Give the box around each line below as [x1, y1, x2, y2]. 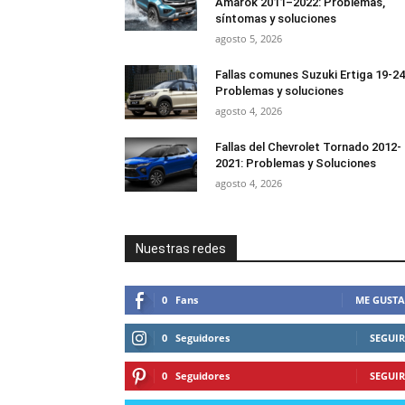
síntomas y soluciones [215, 12, 336, 25]
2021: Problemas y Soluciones [215, 156, 376, 170]
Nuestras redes [136, 241, 226, 256]
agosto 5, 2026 [215, 32, 282, 45]
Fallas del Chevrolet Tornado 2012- [215, 140, 401, 154]
